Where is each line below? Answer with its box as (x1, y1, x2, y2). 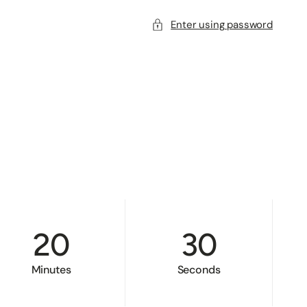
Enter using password (171, 17, 273, 32)
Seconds (177, 262, 221, 277)
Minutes (31, 262, 71, 277)
